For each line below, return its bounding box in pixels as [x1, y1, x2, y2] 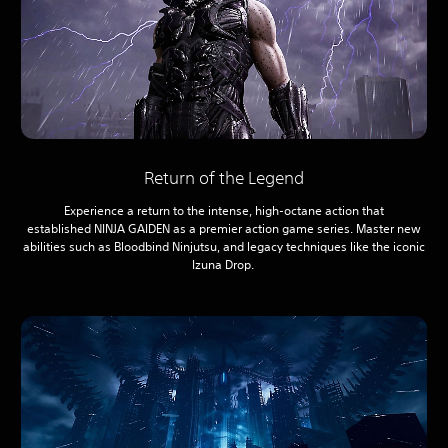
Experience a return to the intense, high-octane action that [64, 202, 384, 220]
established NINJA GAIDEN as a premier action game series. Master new [27, 220, 421, 238]
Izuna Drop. [191, 256, 257, 274]
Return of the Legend [143, 167, 305, 189]
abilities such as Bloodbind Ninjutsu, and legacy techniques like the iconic [23, 238, 425, 256]
